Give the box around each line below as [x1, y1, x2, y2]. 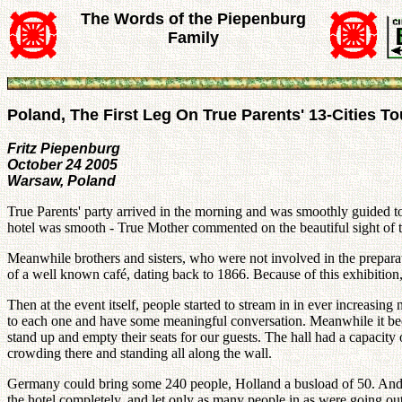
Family [168, 29, 219, 47]
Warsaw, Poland [7, 173, 116, 188]
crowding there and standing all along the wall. [7, 345, 272, 361]
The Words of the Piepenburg [81, 10, 306, 28]
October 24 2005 [7, 157, 118, 172]
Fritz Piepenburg [7, 141, 120, 156]
